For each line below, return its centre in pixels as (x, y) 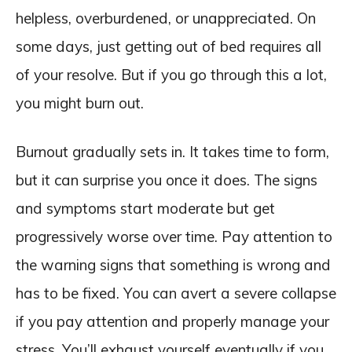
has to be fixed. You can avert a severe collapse (176, 293)
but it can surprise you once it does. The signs (167, 180)
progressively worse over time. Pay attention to (174, 236)
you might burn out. (80, 103)
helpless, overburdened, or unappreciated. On (166, 18)
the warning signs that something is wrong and (173, 265)
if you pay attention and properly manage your (172, 321)
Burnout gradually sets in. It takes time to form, (172, 152)
